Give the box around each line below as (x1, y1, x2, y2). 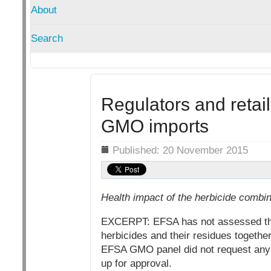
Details (70, 141, 104, 153)
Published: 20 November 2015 (112, 144, 248, 156)
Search (30, 32, 63, 44)
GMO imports (100, 116, 209, 136)
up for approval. (100, 257, 172, 269)
